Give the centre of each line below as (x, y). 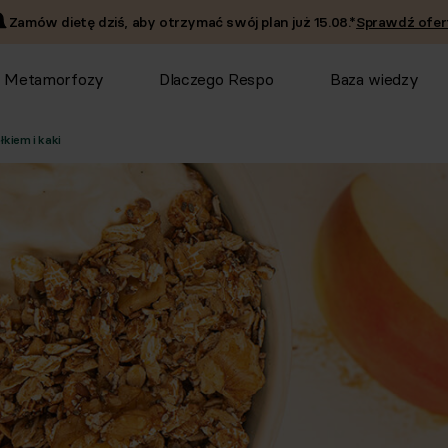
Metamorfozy (54, 79)
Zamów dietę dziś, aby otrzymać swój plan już (161, 21)
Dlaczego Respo (216, 79)
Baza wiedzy (374, 79)
